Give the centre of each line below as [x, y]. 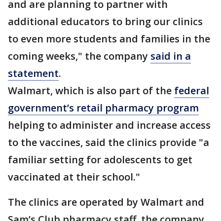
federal [192, 91]
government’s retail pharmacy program [103, 108]
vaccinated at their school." [74, 177]
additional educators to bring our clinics [105, 21]
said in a [171, 56]
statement [33, 73]
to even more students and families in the [109, 39]
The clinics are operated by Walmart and [106, 202]
